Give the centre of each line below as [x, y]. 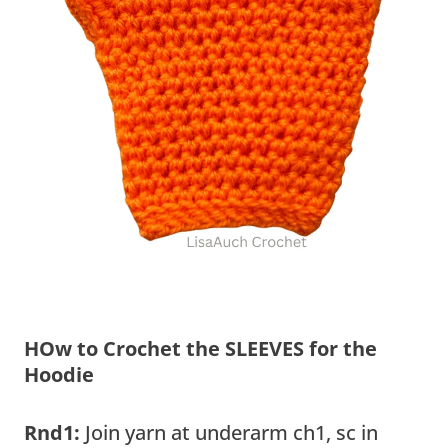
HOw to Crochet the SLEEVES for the [200, 348]
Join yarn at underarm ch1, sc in [229, 432]
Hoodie [59, 374]
